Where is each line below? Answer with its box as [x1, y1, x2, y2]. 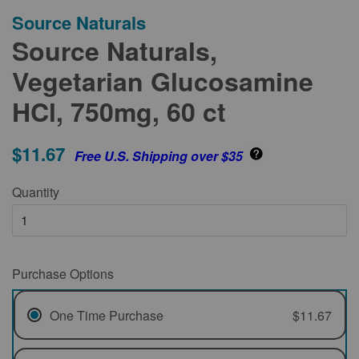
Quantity [12, 182, 59, 201]
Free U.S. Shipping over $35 [75, 146, 243, 165]
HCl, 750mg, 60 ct [12, 92, 226, 130]
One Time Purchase [50, 305, 163, 325]
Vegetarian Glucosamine [12, 62, 313, 99]
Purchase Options [12, 264, 114, 283]
